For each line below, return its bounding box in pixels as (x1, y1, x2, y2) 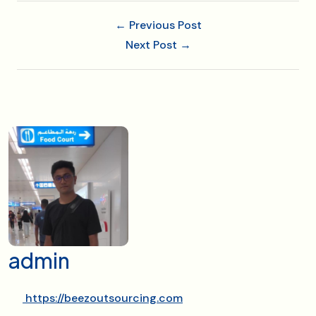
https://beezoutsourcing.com (23, 290, 183, 305)
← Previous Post (114, 17, 202, 32)
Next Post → (125, 37, 191, 52)
